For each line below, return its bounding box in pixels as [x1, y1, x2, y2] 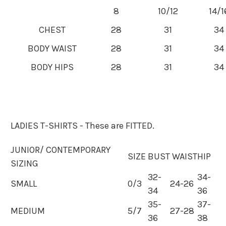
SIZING [11, 158, 38, 169]
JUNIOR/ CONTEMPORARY [11, 144, 110, 155]
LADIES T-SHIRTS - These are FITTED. [11, 120, 154, 131]
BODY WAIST [28, 43, 77, 54]
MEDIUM [11, 205, 45, 216]
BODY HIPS [31, 62, 74, 73]
